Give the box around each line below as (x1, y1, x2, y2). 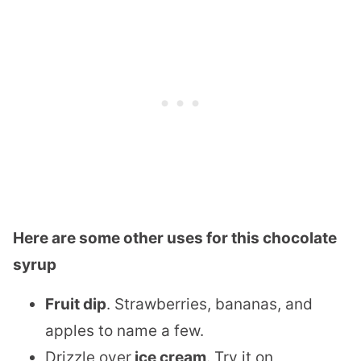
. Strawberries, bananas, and (106, 295, 313, 314)
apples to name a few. (45, 322, 204, 341)
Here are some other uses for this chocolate (13, 229, 337, 248)
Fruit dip (45, 295, 106, 314)
